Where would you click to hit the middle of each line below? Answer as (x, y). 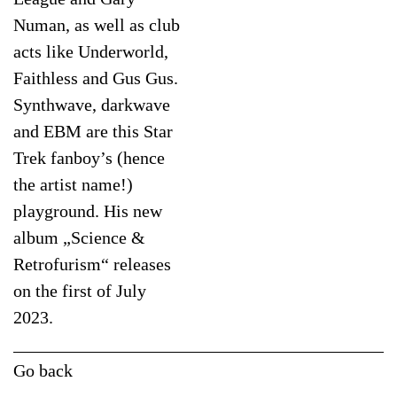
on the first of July (80, 290)
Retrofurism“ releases (92, 264)
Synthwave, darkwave (92, 104)
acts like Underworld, (91, 51)
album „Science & (79, 237)
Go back (43, 370)
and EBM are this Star (93, 131)
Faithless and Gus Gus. (96, 78)
